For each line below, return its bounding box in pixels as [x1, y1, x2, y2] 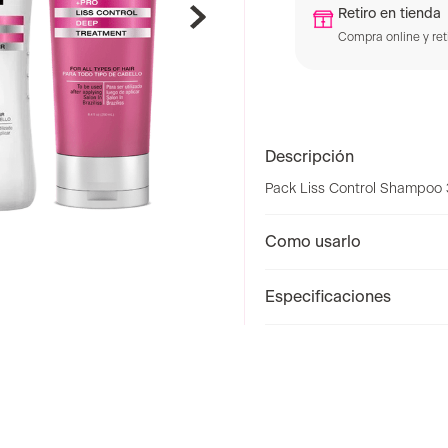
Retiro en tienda [338, 7, 441, 22]
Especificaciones [265, 289, 391, 306]
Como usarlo [265, 234, 361, 251]
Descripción [265, 149, 354, 166]
